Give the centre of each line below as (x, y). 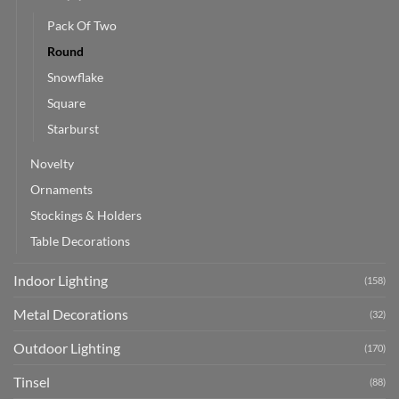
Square (66, 103)
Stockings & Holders (86, 216)
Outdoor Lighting (67, 348)
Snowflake (75, 77)
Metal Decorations (71, 314)
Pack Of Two (82, 26)
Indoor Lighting (61, 281)
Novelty (52, 164)
